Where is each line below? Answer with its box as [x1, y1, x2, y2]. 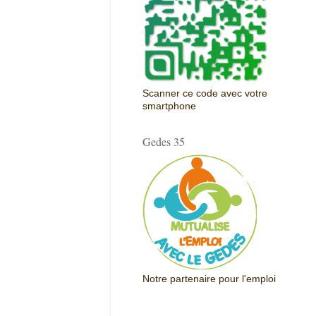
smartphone [142, 101, 196, 112]
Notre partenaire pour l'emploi [142, 274, 276, 285]
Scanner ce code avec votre [142, 88, 267, 99]
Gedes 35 [142, 134, 185, 150]
